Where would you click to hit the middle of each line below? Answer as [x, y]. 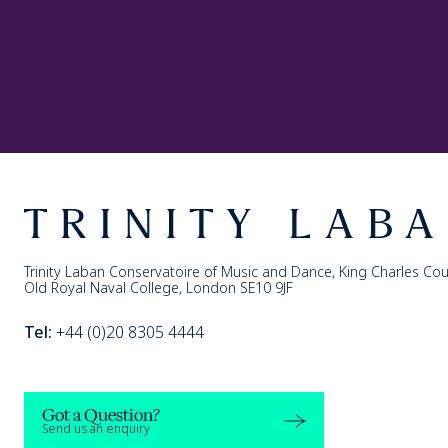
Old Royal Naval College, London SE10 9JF [158, 287]
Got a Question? [101, 414]
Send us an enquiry [96, 428]
